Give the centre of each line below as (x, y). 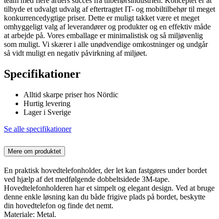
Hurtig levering (47, 104)
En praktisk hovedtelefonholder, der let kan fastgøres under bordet (105, 170)
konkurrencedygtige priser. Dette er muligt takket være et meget (102, 18)
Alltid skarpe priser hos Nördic (71, 95)
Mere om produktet (34, 151)
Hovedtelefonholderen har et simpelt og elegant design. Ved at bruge (109, 188)
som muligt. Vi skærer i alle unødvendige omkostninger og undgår (106, 44)
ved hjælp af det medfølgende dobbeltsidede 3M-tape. (87, 179)
